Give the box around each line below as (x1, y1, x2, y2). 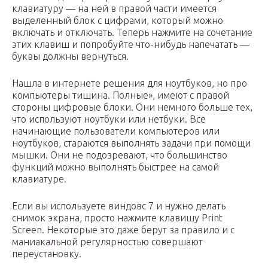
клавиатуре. (12, 173, 66, 185)
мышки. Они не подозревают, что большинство (12, 150, 227, 161)
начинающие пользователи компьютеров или (12, 126, 220, 137)
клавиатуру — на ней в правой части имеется (12, 3, 217, 14)
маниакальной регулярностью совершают (12, 236, 203, 248)
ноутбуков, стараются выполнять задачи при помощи (12, 138, 251, 149)
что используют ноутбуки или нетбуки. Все (12, 114, 206, 125)
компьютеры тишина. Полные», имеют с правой (12, 90, 229, 101)
